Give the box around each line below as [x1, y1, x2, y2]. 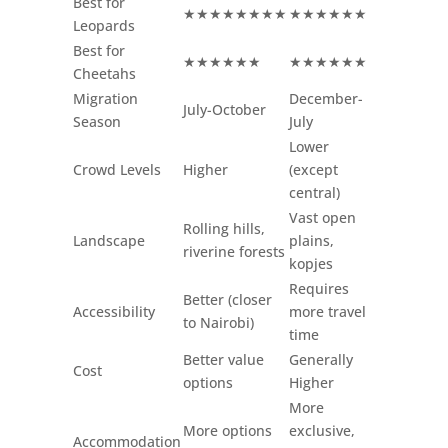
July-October [182, 99, 266, 119]
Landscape [72, 230, 145, 250]
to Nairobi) [182, 312, 254, 332]
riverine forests [182, 241, 285, 261]
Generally [288, 349, 353, 369]
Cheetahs [72, 63, 136, 83]
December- [288, 88, 363, 108]
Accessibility [72, 301, 155, 321]
